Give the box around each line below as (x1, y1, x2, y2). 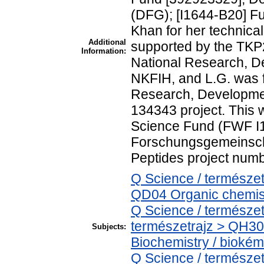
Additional (88, 37, 126, 47)
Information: (81, 46, 126, 55)
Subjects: (92, 222, 126, 231)
